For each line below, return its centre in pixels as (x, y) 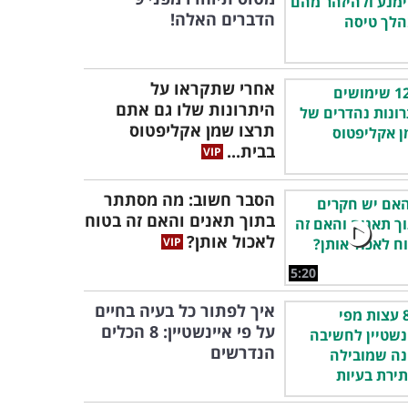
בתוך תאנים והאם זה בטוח (180, 220)
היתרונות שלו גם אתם (195, 109)
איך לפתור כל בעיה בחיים (185, 311)
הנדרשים (243, 352)
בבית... (251, 151)
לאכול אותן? (231, 241)
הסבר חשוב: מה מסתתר (189, 199)
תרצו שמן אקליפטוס (202, 130)
